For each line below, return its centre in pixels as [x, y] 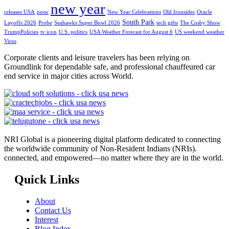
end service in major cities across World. [69, 76]
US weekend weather [200, 32]
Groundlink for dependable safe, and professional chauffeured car [110, 67]
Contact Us [53, 211]
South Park [138, 22]
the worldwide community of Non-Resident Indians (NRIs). [100, 149]
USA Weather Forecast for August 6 [131, 32]
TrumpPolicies [21, 32]
